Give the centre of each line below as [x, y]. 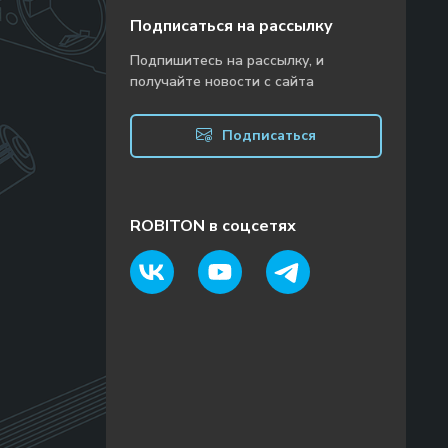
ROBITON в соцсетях [213, 226]
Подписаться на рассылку [231, 26]
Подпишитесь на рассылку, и [227, 60]
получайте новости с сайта [222, 81]
